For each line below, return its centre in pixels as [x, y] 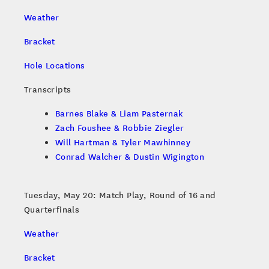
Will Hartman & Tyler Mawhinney [123, 142]
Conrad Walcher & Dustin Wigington [130, 156]
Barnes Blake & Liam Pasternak [119, 113]
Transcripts [48, 89]
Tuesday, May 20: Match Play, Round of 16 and [120, 195]
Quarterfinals [52, 209]
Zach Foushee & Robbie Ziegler [120, 128]
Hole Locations [55, 65]
